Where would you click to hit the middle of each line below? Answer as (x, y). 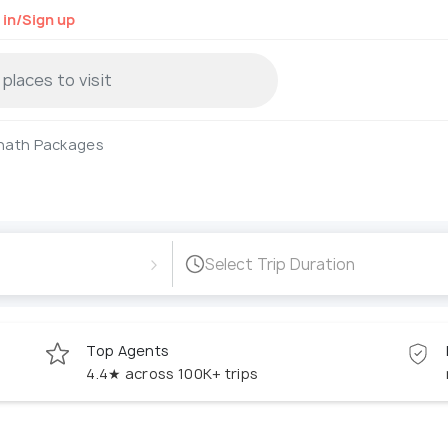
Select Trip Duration (279, 264)
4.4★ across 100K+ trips (172, 374)
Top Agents (128, 351)
